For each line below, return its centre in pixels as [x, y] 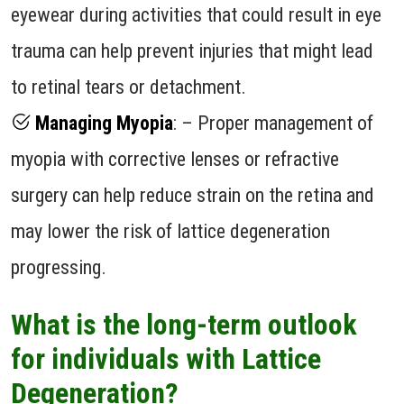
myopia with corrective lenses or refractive [175, 159]
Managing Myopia [102, 123]
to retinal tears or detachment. [129, 87]
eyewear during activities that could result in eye [196, 14]
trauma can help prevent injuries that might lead [192, 50]
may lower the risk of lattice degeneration [170, 231]
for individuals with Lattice [166, 358]
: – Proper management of [273, 123]
